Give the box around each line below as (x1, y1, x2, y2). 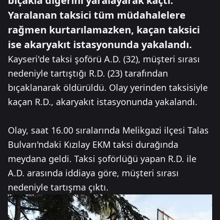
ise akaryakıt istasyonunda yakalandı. (8, 38, 192, 51)
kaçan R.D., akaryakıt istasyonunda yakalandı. (8, 96, 197, 108)
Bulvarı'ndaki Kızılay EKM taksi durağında (8, 138, 178, 150)
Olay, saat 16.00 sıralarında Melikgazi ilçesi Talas (8, 124, 209, 136)
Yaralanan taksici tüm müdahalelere (8, 8, 186, 22)
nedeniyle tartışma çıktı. (8, 181, 109, 193)
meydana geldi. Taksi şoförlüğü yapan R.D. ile (8, 153, 196, 165)
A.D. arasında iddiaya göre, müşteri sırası (8, 167, 179, 179)
